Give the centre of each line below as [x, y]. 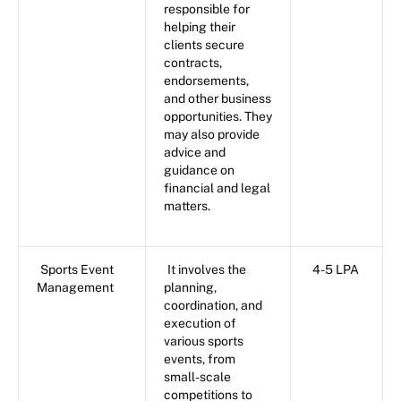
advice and [195, 153]
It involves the [207, 270]
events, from [200, 359]
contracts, [193, 63]
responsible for [207, 9]
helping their [200, 27]
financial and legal [217, 188]
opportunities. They [218, 117]
